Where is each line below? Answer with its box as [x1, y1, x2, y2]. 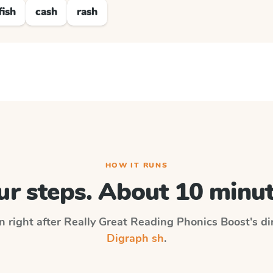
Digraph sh [107, 231, 164, 246]
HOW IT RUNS [105, 160, 168, 170]
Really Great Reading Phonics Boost [64, 214, 250, 229]
